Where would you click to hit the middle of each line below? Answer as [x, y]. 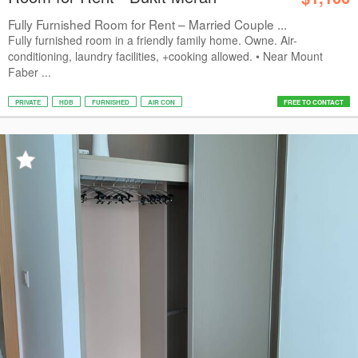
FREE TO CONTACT [314, 102]
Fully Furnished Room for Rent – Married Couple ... [147, 24]
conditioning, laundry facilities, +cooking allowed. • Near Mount [165, 56]
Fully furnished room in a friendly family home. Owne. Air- [153, 40]
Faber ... [30, 72]
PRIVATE [28, 102]
